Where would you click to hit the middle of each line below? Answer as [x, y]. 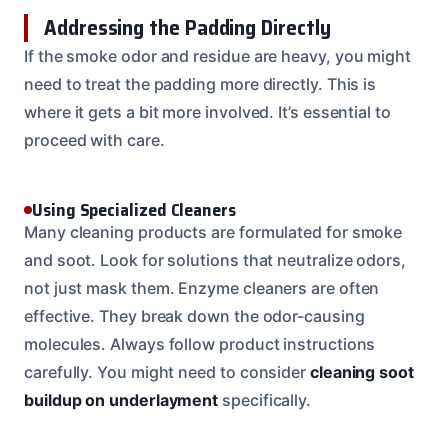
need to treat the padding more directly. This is [200, 83]
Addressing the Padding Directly [187, 27]
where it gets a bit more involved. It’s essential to [207, 111]
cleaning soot [361, 371]
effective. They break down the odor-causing [194, 315]
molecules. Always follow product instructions [200, 343]
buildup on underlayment [121, 399]
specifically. [265, 399]
